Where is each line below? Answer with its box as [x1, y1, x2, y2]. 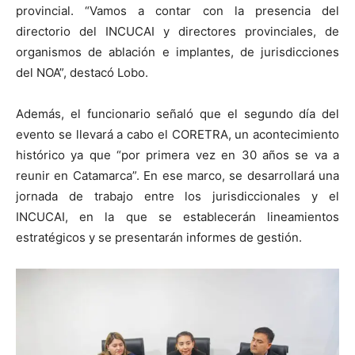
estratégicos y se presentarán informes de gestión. [16, 230, 302, 246]
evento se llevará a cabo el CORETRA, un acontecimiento [16, 127, 339, 143]
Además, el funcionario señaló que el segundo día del [16, 106, 339, 122]
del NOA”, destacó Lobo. [16, 65, 148, 81]
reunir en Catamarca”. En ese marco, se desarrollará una [16, 168, 339, 184]
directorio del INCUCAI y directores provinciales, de [16, 24, 339, 40]
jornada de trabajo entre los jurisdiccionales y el [16, 189, 339, 204]
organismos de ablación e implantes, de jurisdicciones [16, 44, 339, 60]
